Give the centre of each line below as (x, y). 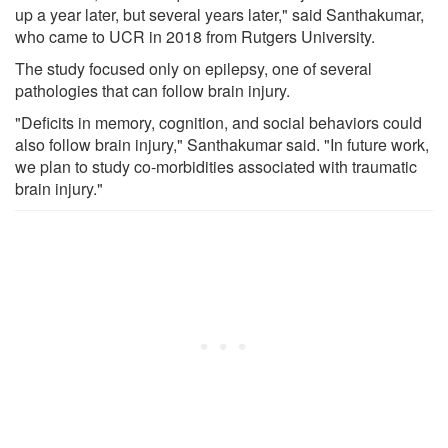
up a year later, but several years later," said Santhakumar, (219, 14)
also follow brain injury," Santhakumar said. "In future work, (222, 144)
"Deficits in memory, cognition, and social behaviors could (218, 122)
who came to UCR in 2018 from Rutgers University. (195, 36)
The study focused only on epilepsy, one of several (193, 68)
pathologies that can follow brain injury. (152, 90)
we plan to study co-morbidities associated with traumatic (216, 166)
